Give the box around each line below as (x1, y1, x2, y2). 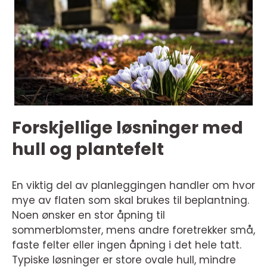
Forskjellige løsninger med (12, 116, 243, 139)
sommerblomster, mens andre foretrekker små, (12, 222, 255, 237)
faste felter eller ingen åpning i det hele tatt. (12, 237, 241, 252)
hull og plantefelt (12, 137, 164, 161)
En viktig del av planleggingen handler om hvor (12, 178, 255, 193)
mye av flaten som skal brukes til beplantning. (12, 193, 249, 207)
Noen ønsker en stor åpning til (12, 207, 165, 222)
